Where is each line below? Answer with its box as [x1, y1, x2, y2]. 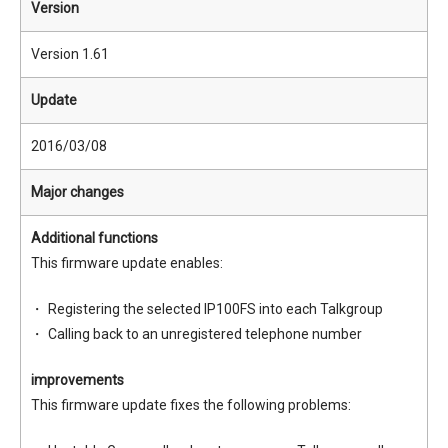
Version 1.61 [31, 46, 109, 62]
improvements [31, 372, 124, 388]
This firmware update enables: [31, 255, 223, 271]
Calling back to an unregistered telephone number [47, 326, 362, 342]
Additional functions [31, 230, 158, 246]
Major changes [31, 184, 124, 200]
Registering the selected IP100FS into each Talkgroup [47, 301, 383, 317]
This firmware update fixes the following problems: [31, 397, 351, 413]
